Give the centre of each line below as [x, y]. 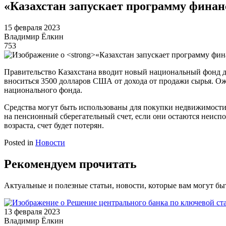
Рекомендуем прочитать [70, 164]
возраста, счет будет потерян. [54, 125]
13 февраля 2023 [32, 211]
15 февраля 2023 [32, 27]
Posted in [20, 142]
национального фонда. [43, 90]
